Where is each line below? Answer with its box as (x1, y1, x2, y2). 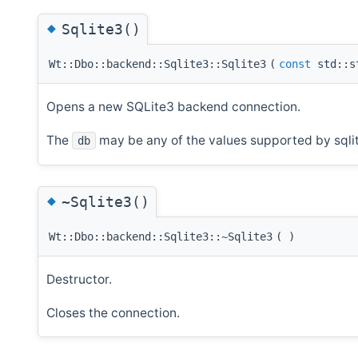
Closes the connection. (46, 305, 180, 321)
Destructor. (46, 271, 112, 287)
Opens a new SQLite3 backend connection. (46, 98, 300, 114)
